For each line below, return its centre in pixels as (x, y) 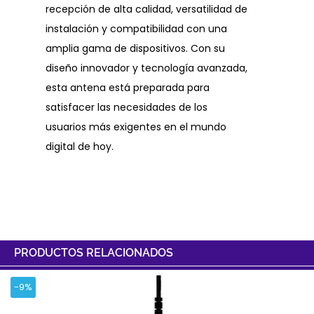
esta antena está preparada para (128, 88)
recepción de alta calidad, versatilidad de (146, 9)
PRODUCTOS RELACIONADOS (94, 253)
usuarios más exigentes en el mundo (136, 127)
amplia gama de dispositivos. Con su (135, 49)
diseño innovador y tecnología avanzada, (146, 68)
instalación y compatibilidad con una (136, 29)
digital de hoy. (80, 147)
